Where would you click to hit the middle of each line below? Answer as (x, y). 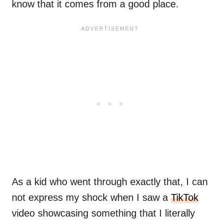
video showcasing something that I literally (103, 213)
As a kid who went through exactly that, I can (110, 182)
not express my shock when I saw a (91, 198)
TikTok (185, 198)
